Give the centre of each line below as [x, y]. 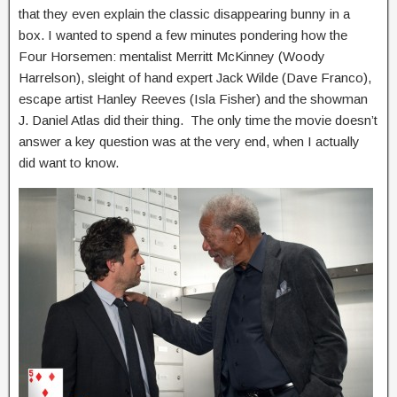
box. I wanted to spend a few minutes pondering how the [183, 35]
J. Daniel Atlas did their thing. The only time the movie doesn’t [198, 120]
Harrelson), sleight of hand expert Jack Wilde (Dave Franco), [195, 78]
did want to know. [69, 163]
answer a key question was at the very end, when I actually [189, 141]
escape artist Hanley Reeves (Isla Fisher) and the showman [193, 99]
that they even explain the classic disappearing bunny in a [184, 14]
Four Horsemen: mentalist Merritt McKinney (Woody [172, 56]
